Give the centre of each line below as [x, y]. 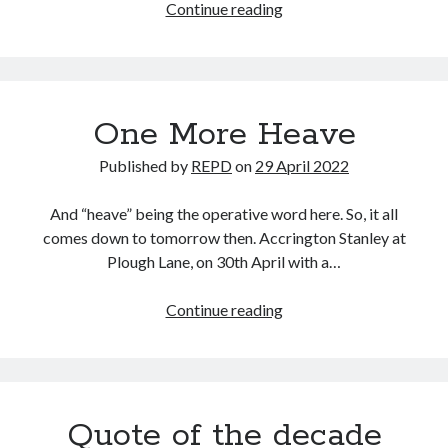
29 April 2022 [302, 165]
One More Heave [224, 134]
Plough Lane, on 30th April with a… [224, 261]
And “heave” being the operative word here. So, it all [224, 213]
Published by [145, 165]
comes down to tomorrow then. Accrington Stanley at [224, 237]
